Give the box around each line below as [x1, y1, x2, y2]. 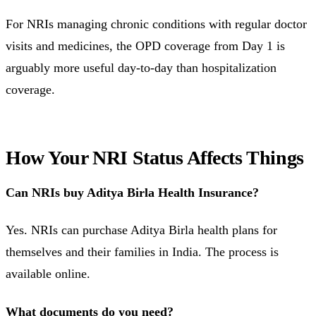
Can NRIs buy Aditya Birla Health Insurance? [6, 185, 259, 200]
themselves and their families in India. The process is [6, 245, 279, 260]
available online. [6, 267, 90, 281]
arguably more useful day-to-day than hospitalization [6, 60, 276, 75]
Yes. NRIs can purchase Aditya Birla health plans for [6, 223, 277, 238]
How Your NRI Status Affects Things [6, 146, 304, 169]
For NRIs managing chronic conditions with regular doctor [6, 16, 307, 31]
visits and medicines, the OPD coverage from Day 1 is [6, 38, 285, 53]
